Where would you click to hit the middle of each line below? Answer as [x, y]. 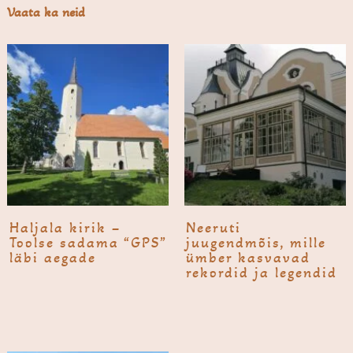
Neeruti [214, 227]
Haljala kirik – [65, 227]
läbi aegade [52, 257]
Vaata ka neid [46, 12]
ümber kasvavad [249, 257]
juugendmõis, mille [256, 242]
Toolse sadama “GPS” [87, 242]
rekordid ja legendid [262, 272]
